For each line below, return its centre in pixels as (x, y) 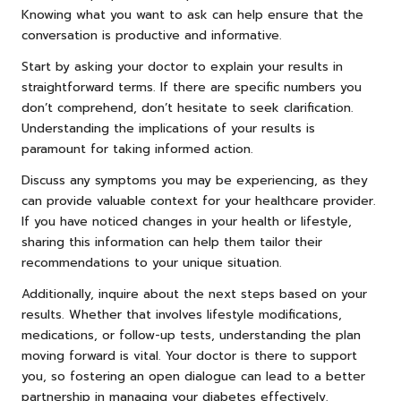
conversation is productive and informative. (152, 35)
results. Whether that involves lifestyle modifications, (182, 314)
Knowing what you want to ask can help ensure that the (192, 14)
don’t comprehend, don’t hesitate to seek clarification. (188, 107)
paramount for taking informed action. (137, 149)
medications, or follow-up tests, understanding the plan (191, 335)
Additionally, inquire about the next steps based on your (194, 294)
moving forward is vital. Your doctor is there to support (189, 355)
